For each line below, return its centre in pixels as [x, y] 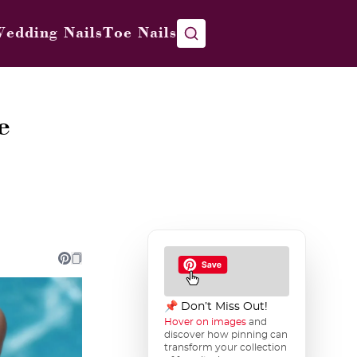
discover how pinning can [226, 335]
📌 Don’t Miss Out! [216, 307]
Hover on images [205, 322]
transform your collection [226, 347]
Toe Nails [140, 33]
